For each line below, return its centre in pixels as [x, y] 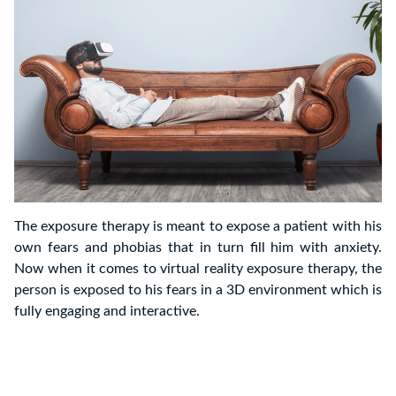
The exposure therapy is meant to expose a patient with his [198, 227]
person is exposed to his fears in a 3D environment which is [198, 290]
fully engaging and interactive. [107, 312]
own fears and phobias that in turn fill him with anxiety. [198, 248]
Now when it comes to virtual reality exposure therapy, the [198, 269]
